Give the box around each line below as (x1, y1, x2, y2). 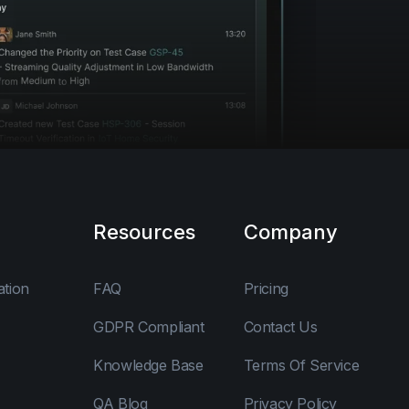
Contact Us (243, 317, 318, 336)
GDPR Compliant (93, 317, 204, 336)
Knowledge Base (93, 355, 204, 374)
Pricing (243, 278, 288, 298)
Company (243, 219, 338, 244)
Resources (93, 219, 196, 244)
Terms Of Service (243, 355, 360, 374)
